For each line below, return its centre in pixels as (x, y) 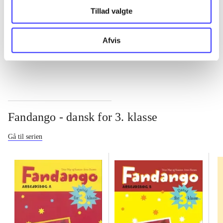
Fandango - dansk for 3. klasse (83, 117)
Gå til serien (25, 136)
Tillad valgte (111, 11)
